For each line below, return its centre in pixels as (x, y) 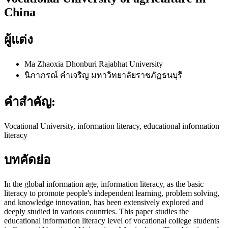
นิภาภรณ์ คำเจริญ (58, 75)
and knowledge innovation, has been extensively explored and (104, 203)
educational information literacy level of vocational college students (112, 221)
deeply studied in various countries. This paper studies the (96, 212)
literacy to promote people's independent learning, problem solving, (112, 193)
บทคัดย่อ (27, 160)
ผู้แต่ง (19, 39)
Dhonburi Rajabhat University (114, 64)
